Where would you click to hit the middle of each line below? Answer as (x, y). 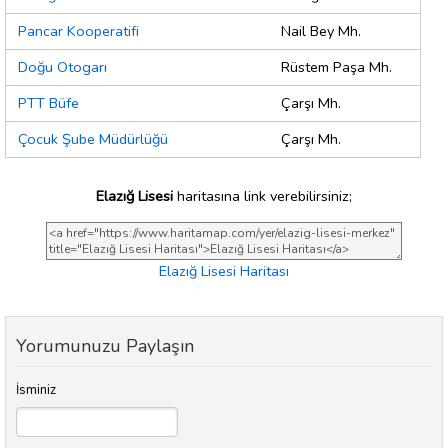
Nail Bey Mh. (321, 31)
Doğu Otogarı (62, 67)
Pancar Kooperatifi (78, 31)
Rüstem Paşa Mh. (336, 67)
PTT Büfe (48, 103)
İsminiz (36, 390)
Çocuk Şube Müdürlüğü (93, 139)
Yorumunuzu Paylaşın (105, 346)
